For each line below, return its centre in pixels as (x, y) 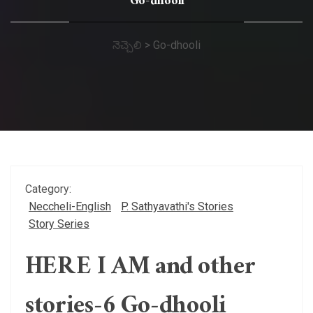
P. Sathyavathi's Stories (177, 206)
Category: (48, 189)
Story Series (59, 224)
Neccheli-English (70, 206)
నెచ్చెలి (127, 45)
